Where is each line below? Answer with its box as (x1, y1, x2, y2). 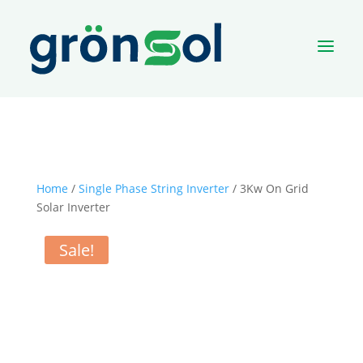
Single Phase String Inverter (78, 181, 229, 196)
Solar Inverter (36, 199, 110, 215)
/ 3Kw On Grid (228, 181, 309, 196)
